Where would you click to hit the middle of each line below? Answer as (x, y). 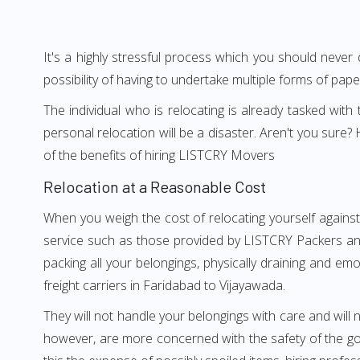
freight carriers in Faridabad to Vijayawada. (164, 285)
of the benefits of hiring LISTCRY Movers (159, 155)
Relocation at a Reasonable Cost (155, 186)
